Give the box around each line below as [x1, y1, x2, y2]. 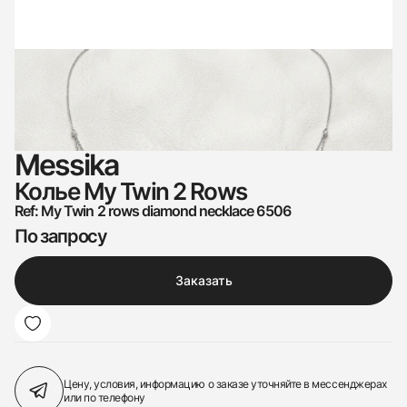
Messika [15, 147, 119, 183]
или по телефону [64, 391, 145, 404]
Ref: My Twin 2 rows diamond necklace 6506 [15, 202, 291, 220]
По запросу [15, 225, 107, 247]
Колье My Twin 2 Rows [15, 177, 247, 205]
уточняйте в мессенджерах [251, 377, 387, 391]
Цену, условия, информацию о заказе [64, 377, 252, 391]
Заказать [174, 273, 233, 288]
